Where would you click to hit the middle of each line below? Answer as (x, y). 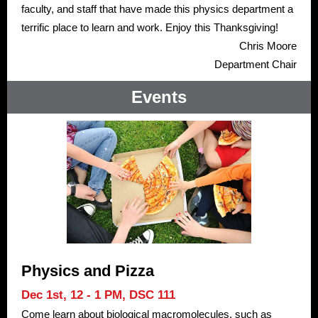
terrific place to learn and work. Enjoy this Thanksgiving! (150, 27)
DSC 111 (152, 295)
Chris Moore (268, 46)
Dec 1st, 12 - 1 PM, (75, 295)
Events (159, 97)
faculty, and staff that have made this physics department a (157, 9)
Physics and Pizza (88, 271)
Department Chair (256, 64)
